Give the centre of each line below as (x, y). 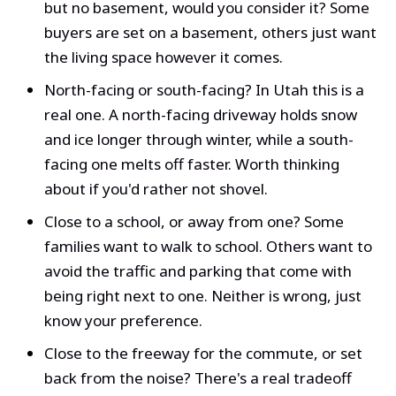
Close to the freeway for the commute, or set (203, 354)
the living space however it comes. (163, 57)
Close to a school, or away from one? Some (194, 222)
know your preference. (123, 321)
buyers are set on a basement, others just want (210, 33)
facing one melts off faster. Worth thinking (191, 164)
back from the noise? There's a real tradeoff (198, 378)
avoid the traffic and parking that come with (198, 271)
